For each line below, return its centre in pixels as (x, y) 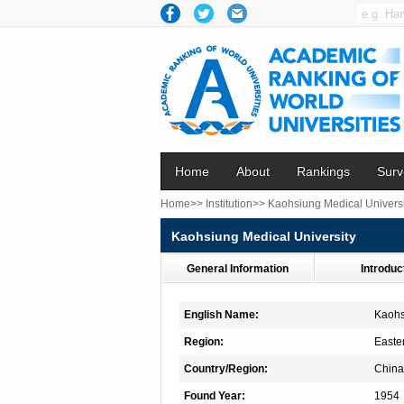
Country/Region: (226, 369)
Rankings (323, 171)
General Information (238, 269)
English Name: (221, 315)
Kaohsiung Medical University (264, 236)
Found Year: (215, 396)
